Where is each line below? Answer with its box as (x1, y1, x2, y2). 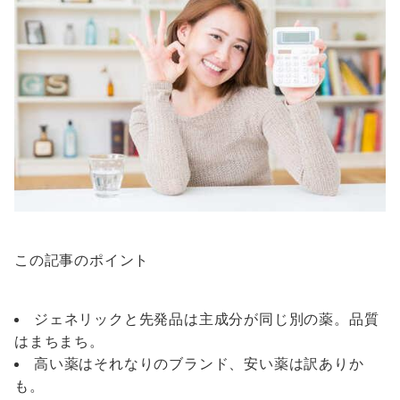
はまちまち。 (14, 332, 104, 351)
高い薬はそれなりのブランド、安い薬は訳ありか (34, 354, 364, 373)
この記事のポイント (14, 251, 150, 270)
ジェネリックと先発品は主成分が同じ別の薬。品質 (34, 310, 379, 329)
